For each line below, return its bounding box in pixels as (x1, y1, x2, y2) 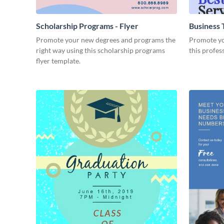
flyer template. (36, 56, 80, 65)
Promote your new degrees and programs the (36, 35, 175, 44)
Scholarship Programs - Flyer (36, 21, 138, 31)
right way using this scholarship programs (36, 46, 165, 55)
